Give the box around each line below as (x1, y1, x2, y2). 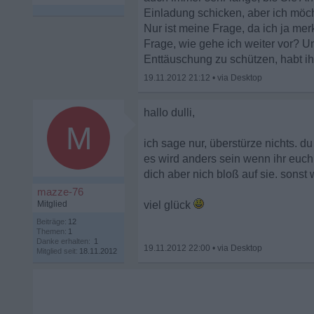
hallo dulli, (144, 107, 195, 118)
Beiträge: (36, 217, 67, 226)
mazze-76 (37, 186, 83, 198)
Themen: (36, 227, 67, 235)
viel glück (144, 199, 193, 211)
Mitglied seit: (36, 247, 78, 255)
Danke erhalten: (36, 237, 90, 245)
